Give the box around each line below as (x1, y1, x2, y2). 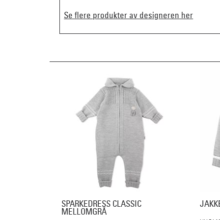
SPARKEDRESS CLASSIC (61, 198, 141, 209)
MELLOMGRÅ (61, 206, 107, 217)
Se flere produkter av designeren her (64, 10, 193, 21)
